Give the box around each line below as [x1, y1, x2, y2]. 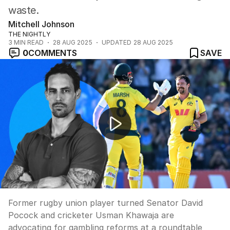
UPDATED [102, 39, 131, 46]
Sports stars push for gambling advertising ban [8, 67, 195, 78]
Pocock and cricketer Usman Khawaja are [8, 210, 174, 220]
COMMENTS [28, 48, 77, 58]
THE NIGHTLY [8, 30, 50, 38]
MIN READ [12, 39, 44, 46]
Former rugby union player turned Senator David [8, 198, 203, 208]
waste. [8, 4, 39, 16]
